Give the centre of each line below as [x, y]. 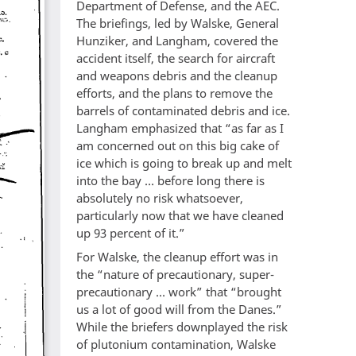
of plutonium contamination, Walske [176, 344]
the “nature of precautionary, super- [175, 274]
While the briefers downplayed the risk [182, 326]
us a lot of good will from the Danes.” [179, 309]
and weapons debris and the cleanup [177, 76]
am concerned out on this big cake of [178, 146]
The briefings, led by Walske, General [178, 23]
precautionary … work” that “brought [179, 291]
